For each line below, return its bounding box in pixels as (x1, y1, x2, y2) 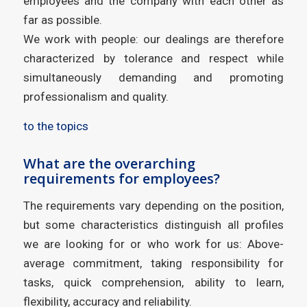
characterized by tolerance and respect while (23, 51, 284, 66)
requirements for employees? (23, 169, 220, 188)
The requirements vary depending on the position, (23, 199, 284, 213)
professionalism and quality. (23, 90, 169, 104)
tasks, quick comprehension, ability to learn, (23, 275, 284, 290)
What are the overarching (23, 153, 195, 173)
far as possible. (23, 13, 102, 27)
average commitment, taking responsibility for (23, 256, 284, 271)
